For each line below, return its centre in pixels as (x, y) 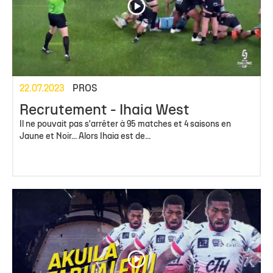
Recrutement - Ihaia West (105, 111)
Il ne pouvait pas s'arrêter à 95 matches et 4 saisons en (125, 125)
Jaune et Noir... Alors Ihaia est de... (85, 137)
